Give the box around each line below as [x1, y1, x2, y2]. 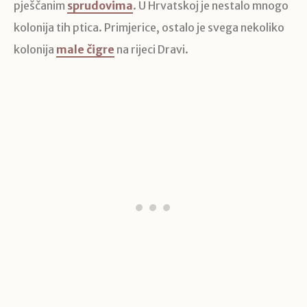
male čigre [56, 42, 114, 57]
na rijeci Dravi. [114, 42, 188, 57]
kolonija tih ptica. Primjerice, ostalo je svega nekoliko [14, 21, 284, 35]
